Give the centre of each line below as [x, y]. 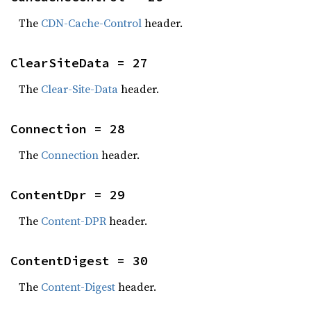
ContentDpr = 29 [68, 195]
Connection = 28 [68, 129]
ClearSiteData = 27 [79, 63]
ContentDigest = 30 [79, 261]
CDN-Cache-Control [91, 23]
